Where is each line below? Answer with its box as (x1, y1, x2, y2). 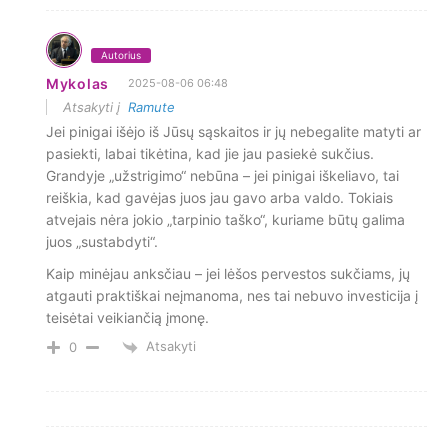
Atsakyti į (63, 99, 128, 116)
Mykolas (46, 75, 109, 93)
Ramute (128, 99, 175, 116)
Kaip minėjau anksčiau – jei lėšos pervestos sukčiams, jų (46, 265, 410, 283)
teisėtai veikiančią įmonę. (46, 309, 209, 327)
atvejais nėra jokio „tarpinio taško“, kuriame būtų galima (46, 211, 405, 229)
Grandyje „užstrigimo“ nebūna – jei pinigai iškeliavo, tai (46, 167, 399, 185)
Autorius (101, 49, 141, 62)
